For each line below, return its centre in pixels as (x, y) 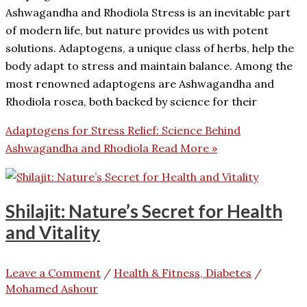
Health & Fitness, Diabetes (183, 272)
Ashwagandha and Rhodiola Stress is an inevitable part (148, 13)
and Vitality (53, 232)
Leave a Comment (53, 272)
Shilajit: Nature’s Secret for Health (144, 211)
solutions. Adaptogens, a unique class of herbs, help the (150, 48)
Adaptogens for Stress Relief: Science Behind (123, 131)
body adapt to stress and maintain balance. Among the (149, 66)
